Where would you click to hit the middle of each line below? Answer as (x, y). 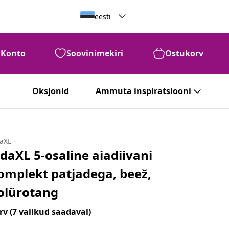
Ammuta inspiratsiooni (143, 91)
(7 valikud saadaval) (51, 212)
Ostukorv (184, 53)
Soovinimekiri (95, 53)
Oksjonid (51, 91)
